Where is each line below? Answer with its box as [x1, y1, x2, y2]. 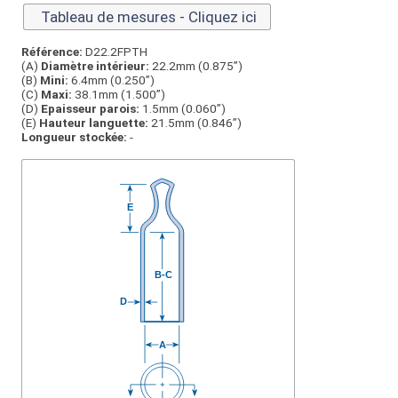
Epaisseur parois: [41, 101, 139, 116]
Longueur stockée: [21, 130, 127, 145]
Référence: [21, 44, 83, 60]
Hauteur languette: [39, 115, 148, 131]
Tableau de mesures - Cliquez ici [37, 8, 257, 27]
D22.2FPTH [83, 44, 147, 60]
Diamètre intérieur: [41, 59, 149, 74]
